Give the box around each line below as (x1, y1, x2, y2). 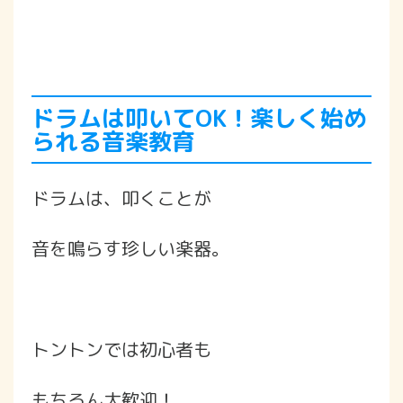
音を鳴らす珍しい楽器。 (31, 235, 229, 261)
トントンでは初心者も (31, 336, 211, 362)
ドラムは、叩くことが (31, 184, 211, 210)
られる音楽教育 (31, 124, 195, 157)
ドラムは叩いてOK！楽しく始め (31, 101, 367, 134)
